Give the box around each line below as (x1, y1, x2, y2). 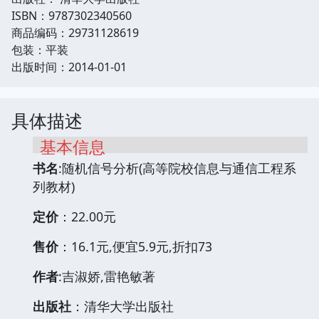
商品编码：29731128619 (11, 24, 139, 41)
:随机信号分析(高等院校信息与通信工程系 (58, 159, 296, 177)
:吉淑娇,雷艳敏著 (58, 267, 155, 285)
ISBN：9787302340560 (11, 7, 132, 23)
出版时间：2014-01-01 (11, 58, 127, 75)
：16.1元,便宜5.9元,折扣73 (58, 237, 212, 255)
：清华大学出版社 (71, 297, 174, 315)
